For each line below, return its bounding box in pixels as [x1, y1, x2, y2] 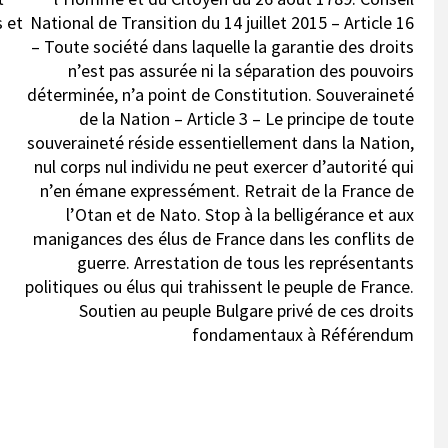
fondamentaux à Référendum [192, 323, 414, 346]
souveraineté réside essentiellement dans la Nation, [27, 131, 414, 154]
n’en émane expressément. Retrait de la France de [40, 179, 414, 202]
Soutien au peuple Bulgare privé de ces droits [79, 299, 414, 322]
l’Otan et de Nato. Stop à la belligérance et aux [66, 203, 414, 226]
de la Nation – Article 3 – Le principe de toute [79, 107, 414, 130]
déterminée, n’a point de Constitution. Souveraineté [27, 83, 414, 106]
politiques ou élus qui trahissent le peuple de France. [25, 275, 414, 298]
